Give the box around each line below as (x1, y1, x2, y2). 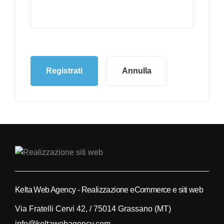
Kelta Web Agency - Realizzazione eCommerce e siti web (15, 185, 203, 194)
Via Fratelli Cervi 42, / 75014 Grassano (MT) (15, 204, 173, 213)
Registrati (46, 66, 82, 75)
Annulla (121, 66, 151, 75)
